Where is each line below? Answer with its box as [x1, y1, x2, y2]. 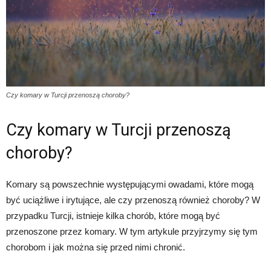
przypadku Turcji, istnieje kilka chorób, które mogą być [6, 210, 220, 221]
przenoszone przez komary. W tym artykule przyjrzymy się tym [6, 226, 258, 237]
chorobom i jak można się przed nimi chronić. [6, 241, 185, 252]
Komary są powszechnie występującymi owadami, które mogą [6, 178, 253, 189]
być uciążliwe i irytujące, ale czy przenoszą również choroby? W [6, 194, 260, 205]
